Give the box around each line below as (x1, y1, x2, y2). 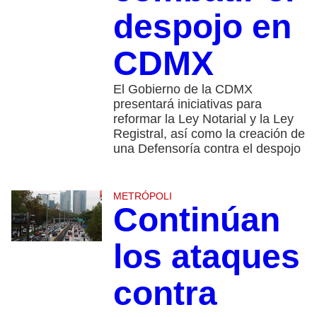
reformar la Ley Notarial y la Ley (113, 112, 294, 127)
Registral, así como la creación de (113, 127, 305, 142)
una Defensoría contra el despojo (113, 142, 301, 156)
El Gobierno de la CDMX (113, 82, 253, 97)
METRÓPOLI (113, 190, 172, 202)
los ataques (113, 238, 300, 276)
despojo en (113, 8, 292, 46)
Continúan (113, 201, 280, 239)
